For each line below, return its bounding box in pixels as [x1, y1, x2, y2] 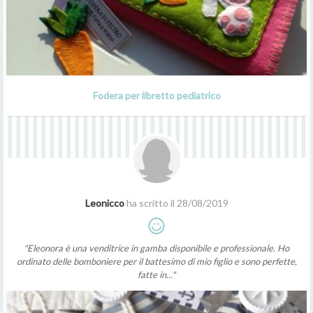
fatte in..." [138, 268, 175, 280]
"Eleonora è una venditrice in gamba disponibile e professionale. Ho [24, 242, 289, 254]
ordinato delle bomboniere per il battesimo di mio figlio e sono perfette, [16, 255, 297, 267]
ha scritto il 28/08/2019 [124, 196, 228, 209]
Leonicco [85, 196, 124, 209]
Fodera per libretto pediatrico [92, 89, 221, 101]
